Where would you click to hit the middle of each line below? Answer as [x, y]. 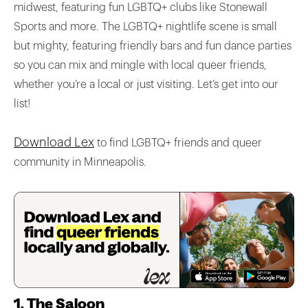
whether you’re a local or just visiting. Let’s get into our [146, 85]
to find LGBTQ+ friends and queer [178, 143]
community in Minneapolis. [80, 163]
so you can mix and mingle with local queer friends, [140, 66]
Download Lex [54, 143]
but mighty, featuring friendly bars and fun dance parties [153, 46]
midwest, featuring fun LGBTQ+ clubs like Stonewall [141, 8]
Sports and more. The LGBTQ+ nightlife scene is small [145, 27]
